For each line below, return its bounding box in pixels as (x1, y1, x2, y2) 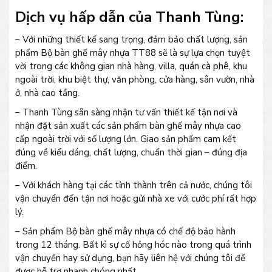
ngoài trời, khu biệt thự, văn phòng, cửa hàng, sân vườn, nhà (15, 73, 254, 86)
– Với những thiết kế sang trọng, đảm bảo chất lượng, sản (15, 33, 248, 46)
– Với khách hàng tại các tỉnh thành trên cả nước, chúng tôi (15, 179, 252, 192)
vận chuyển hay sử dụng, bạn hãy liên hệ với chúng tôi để (15, 252, 245, 265)
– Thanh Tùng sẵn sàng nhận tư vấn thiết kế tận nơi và (15, 106, 237, 119)
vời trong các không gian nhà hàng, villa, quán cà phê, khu (15, 60, 247, 73)
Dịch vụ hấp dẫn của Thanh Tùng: (15, 7, 243, 27)
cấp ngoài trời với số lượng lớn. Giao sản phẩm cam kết (15, 133, 236, 146)
